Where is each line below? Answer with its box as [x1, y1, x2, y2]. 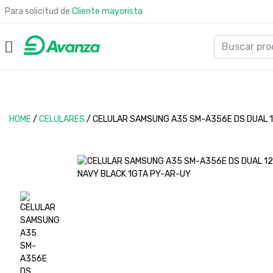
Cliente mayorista [72, 6, 143, 16]
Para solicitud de [5, 6, 72, 16]
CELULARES [39, 114, 85, 124]
